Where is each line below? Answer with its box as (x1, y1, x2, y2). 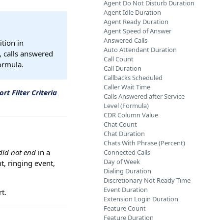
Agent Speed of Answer (104, 27, 171, 35)
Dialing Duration (104, 166, 151, 175)
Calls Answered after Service (104, 92, 185, 101)
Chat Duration (104, 129, 145, 138)
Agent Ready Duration (104, 17, 168, 26)
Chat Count (104, 120, 137, 129)
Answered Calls (104, 36, 147, 45)
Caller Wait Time (104, 82, 150, 91)
